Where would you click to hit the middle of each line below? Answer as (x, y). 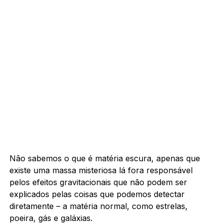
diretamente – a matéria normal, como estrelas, (98, 206)
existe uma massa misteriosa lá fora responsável (101, 170)
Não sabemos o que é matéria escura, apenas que (105, 158)
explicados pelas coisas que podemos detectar (97, 194)
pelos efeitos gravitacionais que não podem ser (98, 182)
